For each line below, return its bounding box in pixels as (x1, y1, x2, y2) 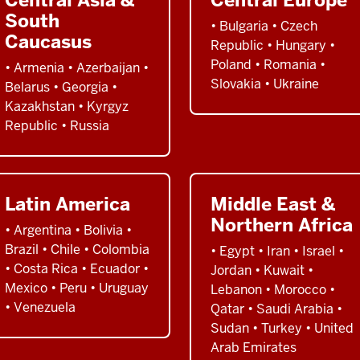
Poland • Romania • (211, 55, 325, 73)
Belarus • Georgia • (5, 78, 117, 96)
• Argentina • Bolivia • (5, 221, 132, 239)
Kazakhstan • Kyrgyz (5, 97, 129, 115)
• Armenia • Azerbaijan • (5, 59, 149, 76)
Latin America (5, 191, 130, 216)
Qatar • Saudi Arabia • (211, 300, 342, 317)
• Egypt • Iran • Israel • (211, 242, 344, 260)
